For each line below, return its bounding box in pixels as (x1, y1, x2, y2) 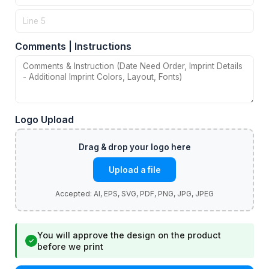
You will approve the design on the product (37, 230, 221, 241)
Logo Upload (15, 113, 74, 126)
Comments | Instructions (15, 40, 131, 53)
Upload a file (108, 165, 161, 175)
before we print (37, 241, 103, 252)
